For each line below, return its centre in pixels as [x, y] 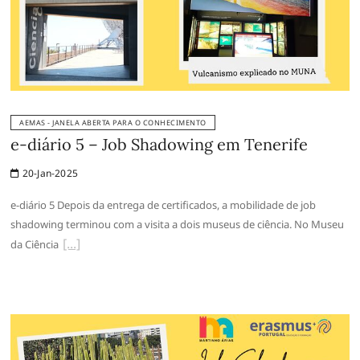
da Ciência [35, 245]
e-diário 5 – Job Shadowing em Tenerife [160, 145]
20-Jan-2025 [49, 174]
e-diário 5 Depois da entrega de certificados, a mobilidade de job [164, 205]
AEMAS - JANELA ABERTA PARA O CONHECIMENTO [113, 123]
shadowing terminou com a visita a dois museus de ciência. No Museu [178, 225]
